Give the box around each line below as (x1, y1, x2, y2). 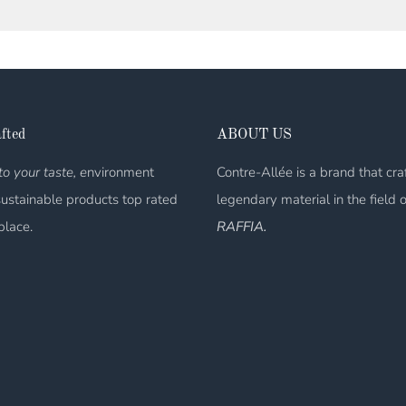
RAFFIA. (217, 217, 266, 237)
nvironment (86, 163, 154, 182)
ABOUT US (217, 128, 292, 143)
